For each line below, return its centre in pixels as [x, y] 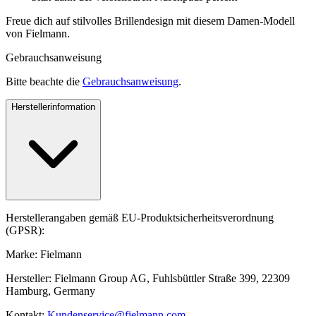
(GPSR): [25, 230]
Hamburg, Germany [50, 291]
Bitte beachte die [44, 81]
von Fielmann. [38, 33]
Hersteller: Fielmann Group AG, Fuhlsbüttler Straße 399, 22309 [148, 278]
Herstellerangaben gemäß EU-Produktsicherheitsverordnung [140, 217]
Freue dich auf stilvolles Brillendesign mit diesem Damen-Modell [150, 20]
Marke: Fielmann [44, 254]
